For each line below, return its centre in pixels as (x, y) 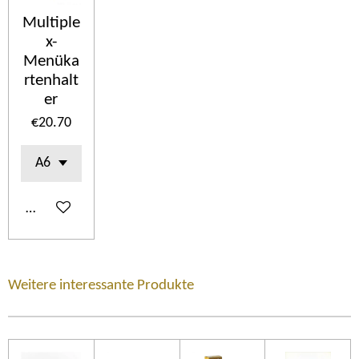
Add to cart (58, 208)
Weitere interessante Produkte (101, 285)
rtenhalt (51, 80)
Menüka (51, 61)
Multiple (51, 22)
